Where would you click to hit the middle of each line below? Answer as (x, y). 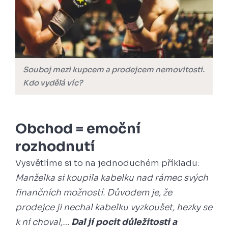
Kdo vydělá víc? (53, 83)
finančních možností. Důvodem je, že (94, 193)
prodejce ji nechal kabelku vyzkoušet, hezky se (114, 208)
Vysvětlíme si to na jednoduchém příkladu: (107, 163)
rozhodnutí (56, 147)
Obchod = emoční (78, 129)
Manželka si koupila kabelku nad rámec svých (112, 178)
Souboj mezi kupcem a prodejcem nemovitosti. (114, 70)
